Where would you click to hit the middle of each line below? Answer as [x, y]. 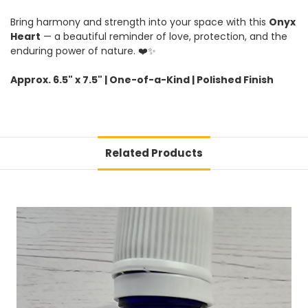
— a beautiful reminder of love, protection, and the [164, 36]
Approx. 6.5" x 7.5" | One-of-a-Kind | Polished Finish [142, 79]
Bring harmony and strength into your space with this [140, 22]
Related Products [154, 153]
